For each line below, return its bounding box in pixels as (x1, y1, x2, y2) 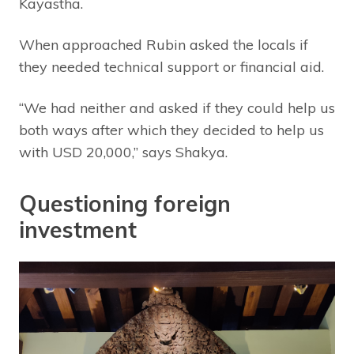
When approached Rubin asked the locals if (19, 36, 308, 55)
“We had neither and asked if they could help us (19, 99, 335, 118)
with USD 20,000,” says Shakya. (19, 143, 228, 162)
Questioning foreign (19, 190, 231, 218)
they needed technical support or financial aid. (19, 58, 324, 77)
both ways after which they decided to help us (19, 121, 324, 140)
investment (19, 216, 137, 244)
